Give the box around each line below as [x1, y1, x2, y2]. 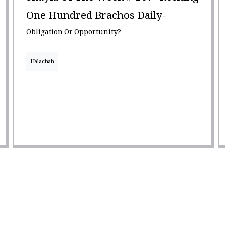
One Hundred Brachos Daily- [26, 9, 166, 26]
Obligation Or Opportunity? [26, 27, 121, 39]
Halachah [30, 58, 55, 67]
